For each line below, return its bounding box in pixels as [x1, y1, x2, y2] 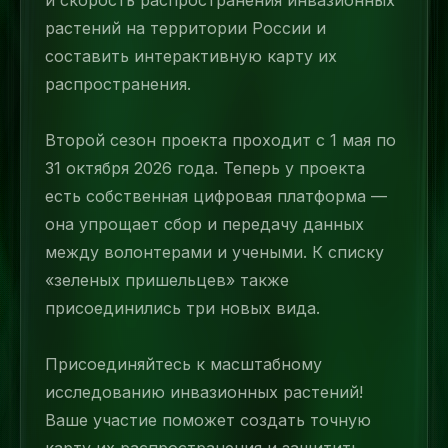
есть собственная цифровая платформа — [45, 186, 387, 206]
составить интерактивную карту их [45, 46, 337, 66]
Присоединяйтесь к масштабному [45, 354, 322, 374]
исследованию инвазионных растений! [45, 382, 363, 402]
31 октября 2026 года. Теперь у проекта [45, 158, 365, 178]
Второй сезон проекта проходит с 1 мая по [45, 130, 396, 150]
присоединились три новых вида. [45, 298, 320, 318]
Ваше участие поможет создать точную [45, 410, 371, 430]
